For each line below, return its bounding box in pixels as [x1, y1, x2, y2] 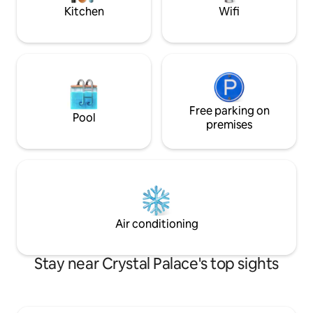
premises [206, 117, 252, 132]
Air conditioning [115, 216, 198, 231]
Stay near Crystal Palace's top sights [34, 253, 279, 274]
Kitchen [64, 3, 104, 19]
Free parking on [189, 103, 270, 118]
